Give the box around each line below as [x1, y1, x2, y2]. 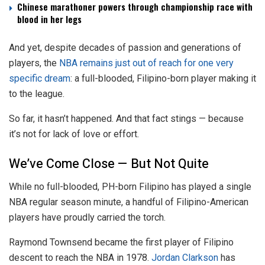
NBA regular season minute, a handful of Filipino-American [9, 196, 248, 208]
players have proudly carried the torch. [9, 211, 166, 223]
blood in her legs [17, 12, 82, 26]
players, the [9, 57, 59, 69]
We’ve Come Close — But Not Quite [9, 154, 209, 173]
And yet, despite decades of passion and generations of [9, 42, 241, 54]
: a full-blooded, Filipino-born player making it [70, 73, 256, 85]
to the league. [9, 88, 64, 100]
